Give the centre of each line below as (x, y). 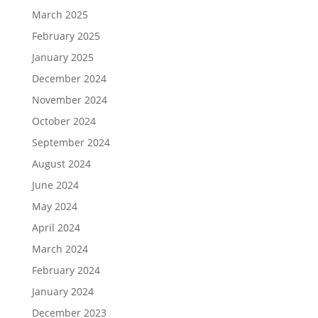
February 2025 (66, 36)
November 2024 (69, 100)
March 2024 (60, 249)
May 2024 (54, 206)
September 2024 (71, 142)
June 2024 (55, 185)
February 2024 (66, 270)
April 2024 (56, 227)
